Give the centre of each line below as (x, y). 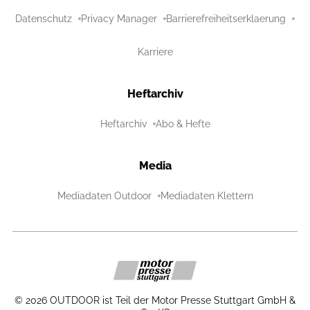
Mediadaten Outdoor (104, 195)
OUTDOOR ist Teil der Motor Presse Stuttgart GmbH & (173, 301)
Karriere (155, 52)
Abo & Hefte (183, 124)
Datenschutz (44, 18)
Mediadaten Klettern (207, 195)
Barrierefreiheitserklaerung (226, 18)
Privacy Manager (119, 18)
